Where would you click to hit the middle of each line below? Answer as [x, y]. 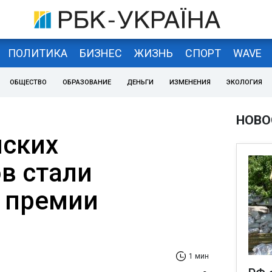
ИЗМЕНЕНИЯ [190, 82]
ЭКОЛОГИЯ [244, 82]
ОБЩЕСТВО [28, 82]
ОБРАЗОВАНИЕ [87, 82]
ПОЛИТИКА [37, 53]
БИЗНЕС [100, 53]
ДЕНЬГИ [140, 82]
